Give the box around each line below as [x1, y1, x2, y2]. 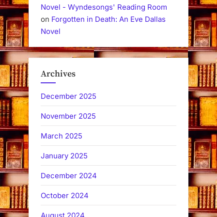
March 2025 [41, 131, 82, 140]
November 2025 [41, 111, 96, 121]
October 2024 [41, 190, 89, 200]
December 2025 [41, 91, 96, 101]
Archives [41, 68, 76, 80]
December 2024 [41, 170, 97, 180]
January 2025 [41, 151, 88, 160]
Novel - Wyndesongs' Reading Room [41, 2, 167, 12]
